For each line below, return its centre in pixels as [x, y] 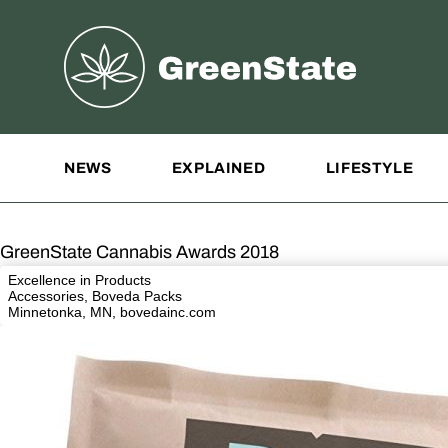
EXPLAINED [218, 168]
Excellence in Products [79, 280]
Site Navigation [124, 148]
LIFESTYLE [369, 168]
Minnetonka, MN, [64, 312]
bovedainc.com [168, 312]
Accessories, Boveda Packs [95, 296]
